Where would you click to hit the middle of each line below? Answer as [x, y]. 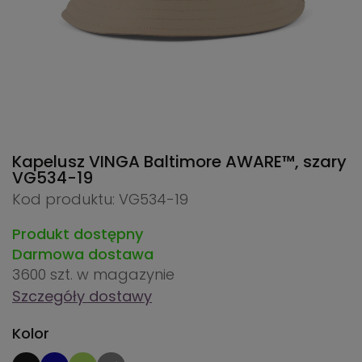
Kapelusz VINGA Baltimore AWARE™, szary [179, 162]
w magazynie [126, 275]
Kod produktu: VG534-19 [100, 200]
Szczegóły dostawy [82, 297]
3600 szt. [44, 275]
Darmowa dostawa [83, 255]
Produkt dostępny [78, 234]
